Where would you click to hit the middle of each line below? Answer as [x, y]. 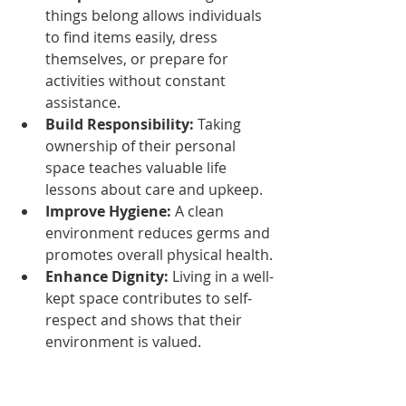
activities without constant [137, 81]
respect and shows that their [145, 320]
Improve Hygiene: [108, 211]
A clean [199, 211]
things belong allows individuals [155, 15]
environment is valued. [123, 342]
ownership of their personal [142, 146]
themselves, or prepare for [139, 59]
